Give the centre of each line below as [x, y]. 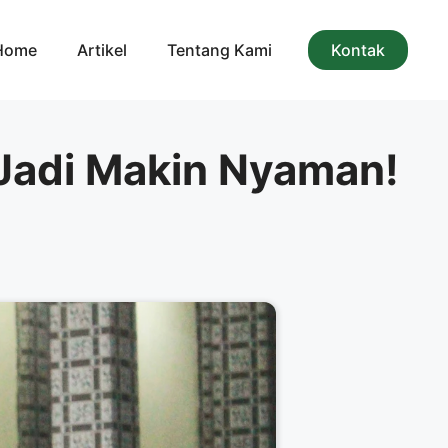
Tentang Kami [219, 50]
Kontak [358, 50]
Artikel [102, 50]
